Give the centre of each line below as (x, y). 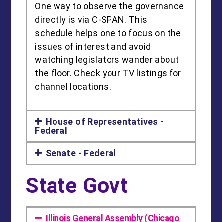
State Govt (77, 186)
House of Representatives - (105, 122)
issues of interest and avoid (93, 47)
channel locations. (73, 87)
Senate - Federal (81, 153)
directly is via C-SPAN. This (91, 20)
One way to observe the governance (110, 6)
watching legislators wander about (107, 60)
